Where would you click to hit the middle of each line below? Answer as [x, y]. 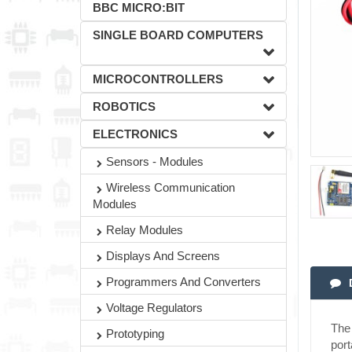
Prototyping [135, 334]
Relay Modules [145, 230]
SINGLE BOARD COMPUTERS [178, 35]
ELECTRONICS [135, 134]
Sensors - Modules [155, 161]
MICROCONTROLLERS [158, 79]
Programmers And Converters [183, 282]
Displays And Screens [163, 256]
